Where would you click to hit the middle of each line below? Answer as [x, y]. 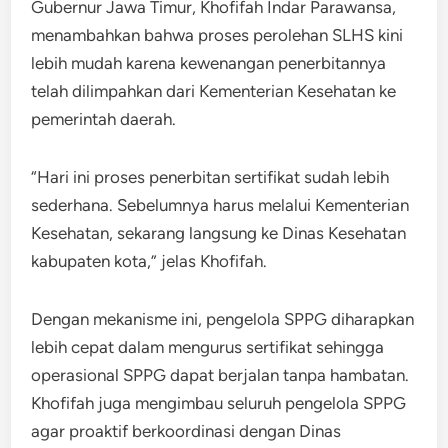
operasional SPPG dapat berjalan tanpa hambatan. [220, 374]
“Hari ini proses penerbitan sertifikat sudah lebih [210, 176]
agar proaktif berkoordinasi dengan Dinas [186, 430]
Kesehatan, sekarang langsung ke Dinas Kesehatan [219, 232]
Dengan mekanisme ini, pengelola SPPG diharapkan [223, 318]
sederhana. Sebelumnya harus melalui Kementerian [220, 204]
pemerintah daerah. [104, 118]
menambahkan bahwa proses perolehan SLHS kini [217, 34]
